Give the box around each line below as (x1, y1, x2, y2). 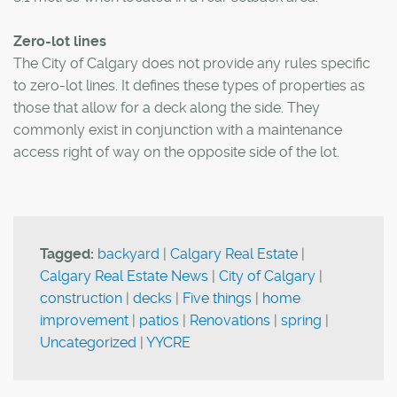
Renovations (190, 312, 270, 330)
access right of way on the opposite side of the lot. (13, 144, 339, 161)
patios (139, 312, 179, 330)
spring (281, 312, 322, 330)
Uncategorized (40, 334, 136, 352)
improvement (40, 312, 128, 330)
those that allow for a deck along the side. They (13, 99, 320, 117)
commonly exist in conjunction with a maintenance (13, 121, 342, 139)
